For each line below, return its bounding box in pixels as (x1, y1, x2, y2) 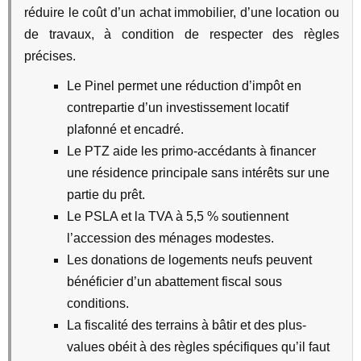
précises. (24, 49, 76, 63)
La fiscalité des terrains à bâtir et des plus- (67, 318, 306, 332)
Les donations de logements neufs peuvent (67, 253, 312, 267)
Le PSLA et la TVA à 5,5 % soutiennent (67, 210, 288, 223)
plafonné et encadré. (67, 122, 184, 136)
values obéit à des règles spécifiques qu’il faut (67, 340, 330, 354)
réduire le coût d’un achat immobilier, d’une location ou (24, 6, 339, 19)
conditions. (67, 297, 129, 310)
